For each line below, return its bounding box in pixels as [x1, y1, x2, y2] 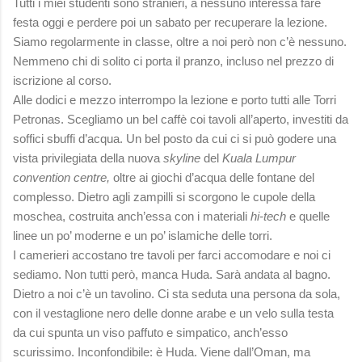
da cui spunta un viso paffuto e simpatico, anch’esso [13, 325, 288, 339]
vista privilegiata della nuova [13, 150, 163, 165]
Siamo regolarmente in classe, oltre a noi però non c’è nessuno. [13, 34, 347, 48]
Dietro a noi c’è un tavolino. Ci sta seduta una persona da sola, [13, 286, 340, 301]
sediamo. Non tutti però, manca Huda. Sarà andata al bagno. [13, 267, 330, 281]
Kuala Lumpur [222, 150, 296, 165]
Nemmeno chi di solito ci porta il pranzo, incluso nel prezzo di [13, 53, 334, 68]
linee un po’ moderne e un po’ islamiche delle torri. [13, 228, 272, 242]
